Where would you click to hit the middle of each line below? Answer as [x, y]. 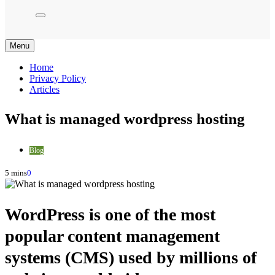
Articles [45, 89]
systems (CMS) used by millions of [131, 258]
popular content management [112, 236]
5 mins [16, 173]
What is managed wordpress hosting [125, 119]
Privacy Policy [58, 78]
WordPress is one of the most [110, 215]
